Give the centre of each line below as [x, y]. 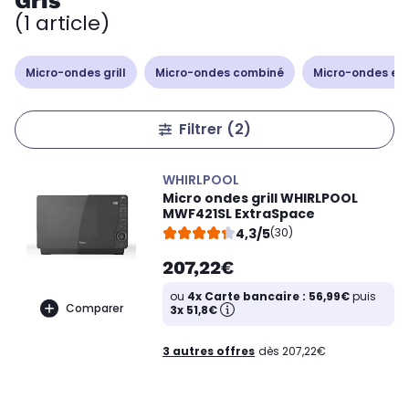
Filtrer [202, 129]
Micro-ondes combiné [220, 72]
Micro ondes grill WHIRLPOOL [260, 198]
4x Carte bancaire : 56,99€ [268, 296]
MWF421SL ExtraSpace [239, 214]
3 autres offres [209, 351]
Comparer [94, 308]
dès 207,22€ [292, 351]
